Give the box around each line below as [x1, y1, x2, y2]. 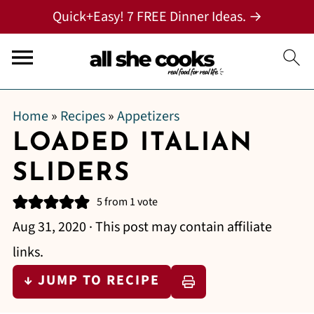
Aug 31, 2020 [12, 217, 86, 237]
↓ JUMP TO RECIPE [23, 271, 160, 290]
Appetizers [116, 107, 179, 126]
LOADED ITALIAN [12, 131, 253, 156]
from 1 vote [102, 194, 158, 210]
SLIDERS [12, 161, 130, 186]
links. [12, 243, 43, 262]
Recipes [60, 107, 105, 126]
